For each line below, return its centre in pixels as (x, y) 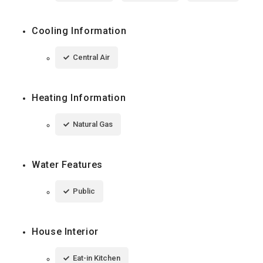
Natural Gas (93, 124)
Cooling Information (79, 31)
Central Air (91, 57)
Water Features (67, 164)
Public (84, 191)
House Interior (65, 231)
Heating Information (79, 97)
